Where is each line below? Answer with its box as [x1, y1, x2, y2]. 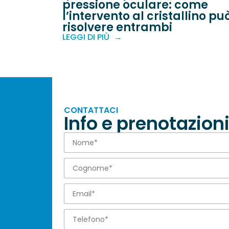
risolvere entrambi [62, 19, 172, 36]
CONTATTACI [63, 104, 118, 117]
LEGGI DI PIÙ [62, 31, 109, 43]
